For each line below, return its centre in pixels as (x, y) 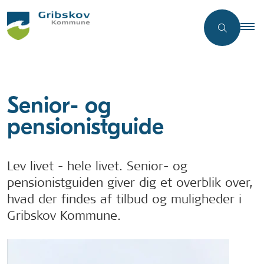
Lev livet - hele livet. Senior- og (97, 166)
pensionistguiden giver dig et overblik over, (130, 182)
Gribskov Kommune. (64, 215)
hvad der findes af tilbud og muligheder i (124, 199)
